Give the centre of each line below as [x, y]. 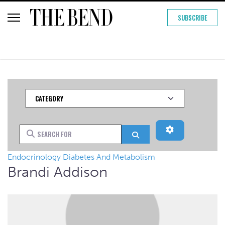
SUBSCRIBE [192, 17]
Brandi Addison [58, 172]
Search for [36, 130]
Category [40, 94]
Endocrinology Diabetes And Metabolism [81, 157]
